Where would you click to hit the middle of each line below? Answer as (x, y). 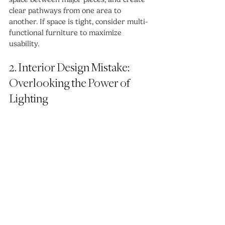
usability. (24, 43)
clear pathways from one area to (66, 10)
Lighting (29, 99)
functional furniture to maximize (66, 32)
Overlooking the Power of (70, 83)
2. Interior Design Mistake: (70, 68)
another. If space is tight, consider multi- (78, 21)
